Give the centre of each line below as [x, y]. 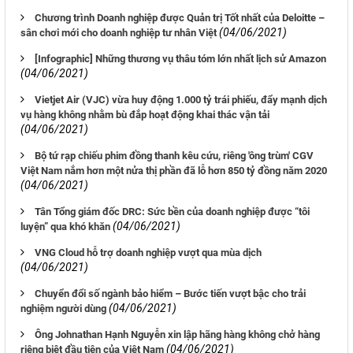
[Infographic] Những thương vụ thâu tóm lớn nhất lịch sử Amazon [180, 59]
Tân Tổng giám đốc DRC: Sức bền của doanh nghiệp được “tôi [172, 212]
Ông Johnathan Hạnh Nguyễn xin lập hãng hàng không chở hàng [177, 335]
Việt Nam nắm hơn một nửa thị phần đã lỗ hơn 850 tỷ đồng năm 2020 [174, 171]
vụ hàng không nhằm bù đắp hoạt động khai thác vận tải [145, 115]
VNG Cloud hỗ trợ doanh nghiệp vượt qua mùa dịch [148, 253]
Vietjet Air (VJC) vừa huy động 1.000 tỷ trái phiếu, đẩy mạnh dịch [181, 100]
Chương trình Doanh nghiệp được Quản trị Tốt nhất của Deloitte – [180, 18]
